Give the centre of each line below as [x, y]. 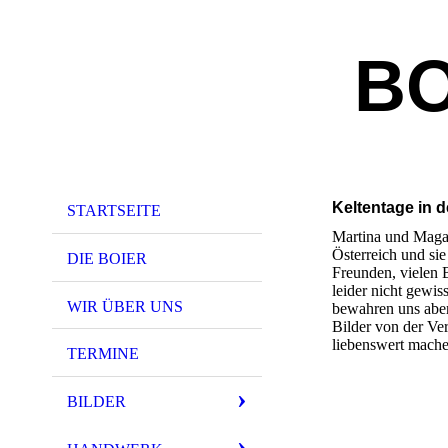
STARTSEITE [114, 210]
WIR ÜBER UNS [125, 306]
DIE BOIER [107, 258]
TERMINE [103, 354]
